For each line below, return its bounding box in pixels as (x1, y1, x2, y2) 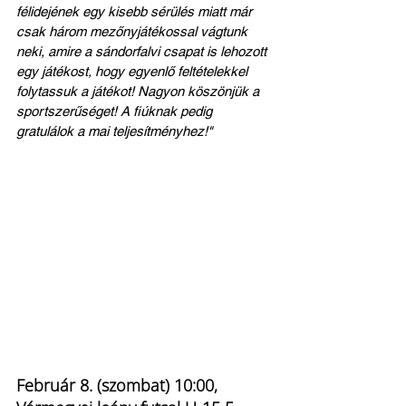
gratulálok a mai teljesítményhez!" (16, 123, 212, 139)
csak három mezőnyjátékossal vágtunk (16, 24, 251, 39)
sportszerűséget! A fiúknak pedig (16, 103, 216, 119)
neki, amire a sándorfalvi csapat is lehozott (16, 43, 270, 59)
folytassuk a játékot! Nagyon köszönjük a (16, 83, 263, 99)
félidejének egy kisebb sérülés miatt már (16, 4, 256, 19)
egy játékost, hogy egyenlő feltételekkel (16, 63, 251, 79)
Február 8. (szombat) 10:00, (16, 374, 222, 396)
